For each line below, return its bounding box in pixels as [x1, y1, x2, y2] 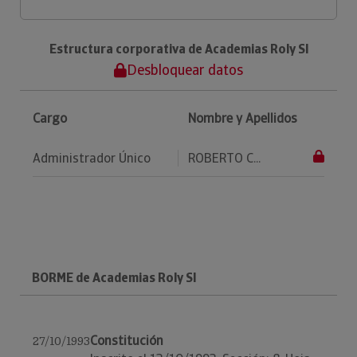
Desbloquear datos [127, 61, 243, 79]
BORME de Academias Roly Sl [32, 269, 196, 286]
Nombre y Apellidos [188, 110, 297, 127]
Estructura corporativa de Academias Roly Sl [49, 41, 308, 57]
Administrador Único [33, 150, 151, 167]
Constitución [90, 332, 163, 349]
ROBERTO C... [188, 150, 261, 167]
